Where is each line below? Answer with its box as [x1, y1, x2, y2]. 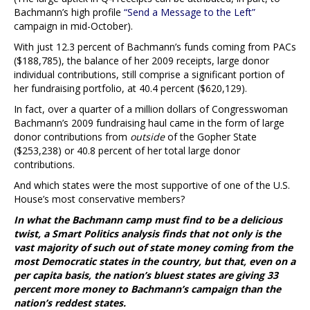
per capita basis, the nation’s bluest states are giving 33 [14, 268, 278, 282]
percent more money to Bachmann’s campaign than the [14, 282, 281, 295]
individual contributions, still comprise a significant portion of [14, 67, 284, 81]
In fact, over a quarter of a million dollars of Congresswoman [14, 102, 288, 116]
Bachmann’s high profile [14, 5, 124, 19]
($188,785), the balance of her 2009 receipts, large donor [14, 53, 269, 67]
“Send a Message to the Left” [124, 5, 255, 19]
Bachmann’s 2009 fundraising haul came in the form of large [14, 116, 284, 129]
